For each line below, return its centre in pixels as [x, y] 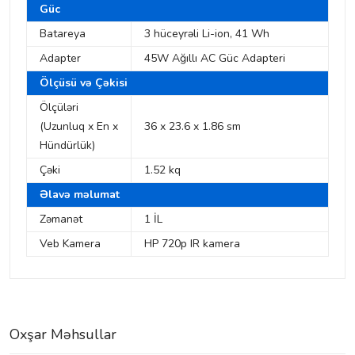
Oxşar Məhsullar [63, 335]
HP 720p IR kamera [192, 244]
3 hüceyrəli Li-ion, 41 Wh [207, 34]
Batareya [63, 34]
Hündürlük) [67, 146]
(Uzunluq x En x [79, 127]
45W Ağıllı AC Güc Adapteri [215, 59]
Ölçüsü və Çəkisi [84, 83]
